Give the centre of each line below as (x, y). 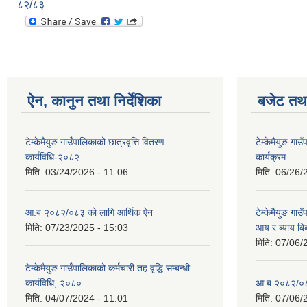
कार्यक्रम (271, 157)
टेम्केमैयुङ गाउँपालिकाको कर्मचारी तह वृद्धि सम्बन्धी (108, 268)
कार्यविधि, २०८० (53, 283)
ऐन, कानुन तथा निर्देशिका (94, 101)
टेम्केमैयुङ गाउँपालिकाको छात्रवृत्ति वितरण (95, 142)
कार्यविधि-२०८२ (52, 157)
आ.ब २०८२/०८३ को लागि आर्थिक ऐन (89, 213)
